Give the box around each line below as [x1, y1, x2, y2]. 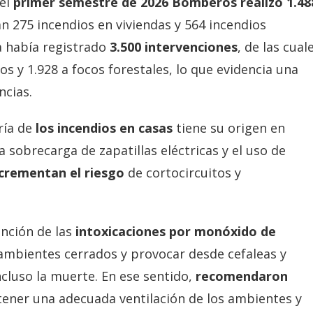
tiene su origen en [173, 119, 285, 136]
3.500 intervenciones [106, 38, 238, 55]
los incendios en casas [36, 119, 173, 136]
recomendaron [196, 267, 288, 284]
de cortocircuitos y [124, 163, 241, 181]
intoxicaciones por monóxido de [72, 222, 276, 240]
